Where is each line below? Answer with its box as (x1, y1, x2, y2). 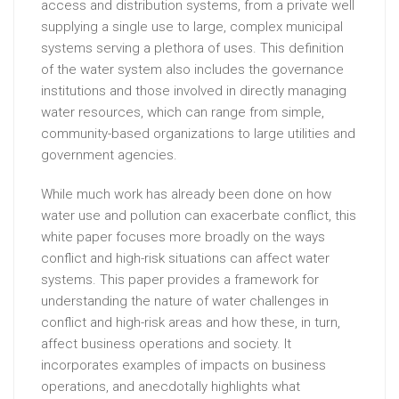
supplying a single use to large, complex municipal (41, 19, 343, 36)
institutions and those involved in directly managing (41, 83, 346, 100)
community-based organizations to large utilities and (41, 126, 355, 142)
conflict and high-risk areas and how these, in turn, (41, 314, 340, 331)
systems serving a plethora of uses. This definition (41, 40, 344, 57)
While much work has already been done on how (41, 186, 331, 203)
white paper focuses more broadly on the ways (41, 229, 325, 246)
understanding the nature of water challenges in (41, 293, 329, 310)
